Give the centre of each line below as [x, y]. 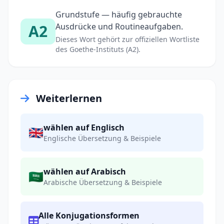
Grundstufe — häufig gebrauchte [119, 15]
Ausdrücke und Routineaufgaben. [119, 27]
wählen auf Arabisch [85, 172]
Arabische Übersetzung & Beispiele [103, 182]
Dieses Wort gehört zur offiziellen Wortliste [127, 39]
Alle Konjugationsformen [89, 216]
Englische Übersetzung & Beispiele [102, 138]
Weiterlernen [68, 98]
